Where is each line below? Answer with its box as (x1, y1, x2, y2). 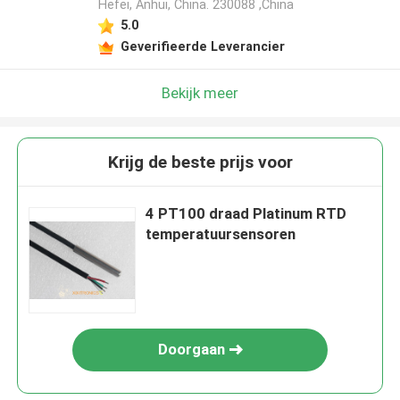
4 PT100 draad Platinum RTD (146, 204, 347, 223)
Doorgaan (157, 340, 225, 359)
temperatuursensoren (146, 225, 296, 244)
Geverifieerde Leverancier (120, 38, 285, 54)
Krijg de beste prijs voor (107, 152, 293, 173)
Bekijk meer (162, 83, 238, 102)
